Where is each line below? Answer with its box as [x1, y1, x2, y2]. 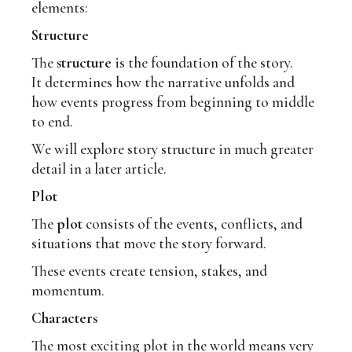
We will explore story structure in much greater [31, 140, 314, 159]
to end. [31, 112, 74, 131]
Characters [31, 309, 98, 328]
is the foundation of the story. [112, 53, 294, 72]
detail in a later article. [31, 159, 167, 178]
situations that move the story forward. [31, 234, 267, 253]
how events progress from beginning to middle [31, 93, 315, 112]
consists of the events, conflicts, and [82, 214, 303, 233]
